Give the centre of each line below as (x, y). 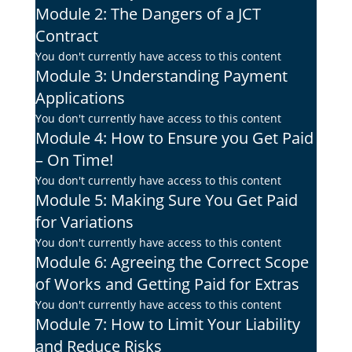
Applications (80, 98)
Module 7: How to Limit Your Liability (167, 324)
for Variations (84, 222)
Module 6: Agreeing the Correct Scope (172, 262)
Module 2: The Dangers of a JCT (148, 14)
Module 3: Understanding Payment (161, 76)
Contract (66, 36)
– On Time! (74, 160)
